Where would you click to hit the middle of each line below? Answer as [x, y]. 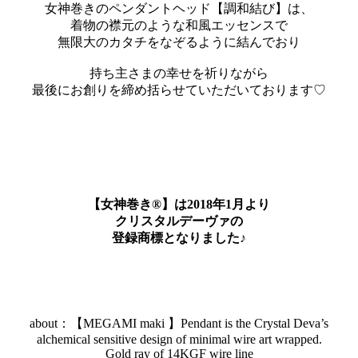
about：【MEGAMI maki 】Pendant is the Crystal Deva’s [179, 323]
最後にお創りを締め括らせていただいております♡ [179, 89]
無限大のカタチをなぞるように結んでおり [179, 42]
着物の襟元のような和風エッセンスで [179, 25]
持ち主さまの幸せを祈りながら [179, 73]
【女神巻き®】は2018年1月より [179, 204]
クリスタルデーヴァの [179, 221]
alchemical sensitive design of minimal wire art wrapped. [179, 339]
